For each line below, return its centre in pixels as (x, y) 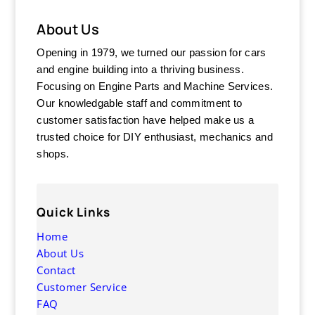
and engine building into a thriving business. (142, 69)
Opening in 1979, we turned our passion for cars (152, 52)
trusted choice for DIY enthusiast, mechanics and (155, 136)
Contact (56, 270)
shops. (53, 153)
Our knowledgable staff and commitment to (140, 103)
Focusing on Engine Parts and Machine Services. (155, 86)
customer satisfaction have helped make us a (146, 120)
